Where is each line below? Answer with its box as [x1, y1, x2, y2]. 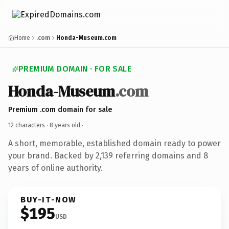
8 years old [50, 121, 80, 129]
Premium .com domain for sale [8, 105, 112, 114]
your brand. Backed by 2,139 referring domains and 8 [8, 150, 208, 161]
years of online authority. [8, 163, 103, 173]
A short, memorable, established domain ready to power [8, 138, 221, 148]
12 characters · [8, 121, 50, 129]
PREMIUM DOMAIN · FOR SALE [18, 64, 131, 74]
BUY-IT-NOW [20, 194, 77, 204]
